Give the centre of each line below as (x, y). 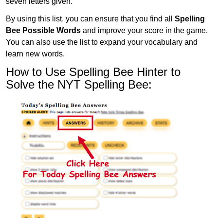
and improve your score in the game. (144, 30)
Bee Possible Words (43, 30)
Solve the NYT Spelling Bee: (79, 84)
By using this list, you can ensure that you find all (90, 18)
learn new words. (35, 54)
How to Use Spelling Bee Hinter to (93, 72)
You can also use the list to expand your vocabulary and (102, 42)
